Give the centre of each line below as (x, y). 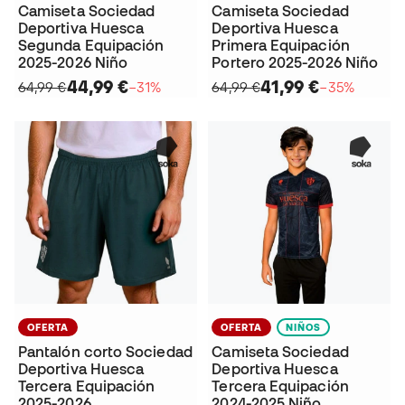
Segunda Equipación (91, 46)
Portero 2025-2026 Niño (295, 63)
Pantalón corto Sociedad (105, 351)
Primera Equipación (281, 46)
